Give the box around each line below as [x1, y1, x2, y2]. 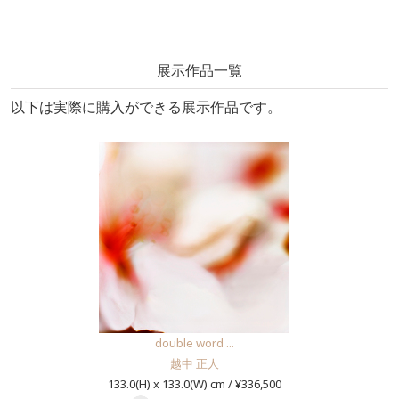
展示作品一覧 [157, 61, 242, 81]
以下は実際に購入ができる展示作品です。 [11, 97, 281, 118]
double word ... [154, 335, 234, 352]
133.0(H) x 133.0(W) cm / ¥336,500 [107, 376, 281, 393]
